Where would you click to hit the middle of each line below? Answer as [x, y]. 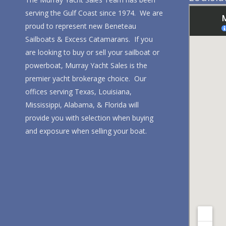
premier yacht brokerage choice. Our [86, 79]
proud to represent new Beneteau [81, 26]
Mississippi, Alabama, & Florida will [82, 105]
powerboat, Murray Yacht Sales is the [86, 66]
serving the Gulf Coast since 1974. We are [94, 13]
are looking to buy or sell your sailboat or [92, 52]
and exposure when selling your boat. [86, 131]
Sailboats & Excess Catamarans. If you [89, 39]
